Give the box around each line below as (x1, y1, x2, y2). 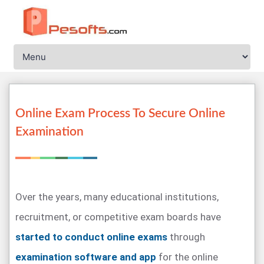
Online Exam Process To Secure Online (15, 107, 225, 120)
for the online (156, 251, 218, 263)
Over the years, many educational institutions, (15, 191, 219, 203)
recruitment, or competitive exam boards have (15, 211, 221, 223)
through (167, 231, 205, 243)
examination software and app (15, 251, 156, 263)
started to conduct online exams (15, 231, 167, 243)
